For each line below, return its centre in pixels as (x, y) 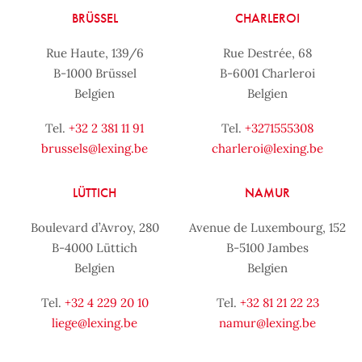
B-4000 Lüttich (95, 247)
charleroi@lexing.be (267, 148)
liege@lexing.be (95, 322)
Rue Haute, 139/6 (95, 53)
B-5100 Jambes (267, 247)
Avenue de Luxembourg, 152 (267, 227)
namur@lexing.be (267, 322)
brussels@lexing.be (95, 148)
